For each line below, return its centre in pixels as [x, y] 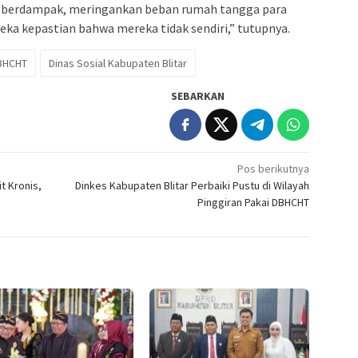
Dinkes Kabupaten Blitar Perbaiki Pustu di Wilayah [193, 186]
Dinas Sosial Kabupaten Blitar [118, 64]
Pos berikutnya [274, 169]
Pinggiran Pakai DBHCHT [254, 203]
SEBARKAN [198, 96]
